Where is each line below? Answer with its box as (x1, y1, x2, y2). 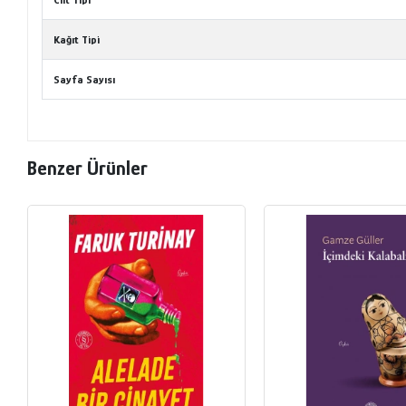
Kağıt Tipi (53, 32, 101, 46)
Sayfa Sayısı (53, 72, 116, 86)
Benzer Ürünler (27, 157, 149, 180)
